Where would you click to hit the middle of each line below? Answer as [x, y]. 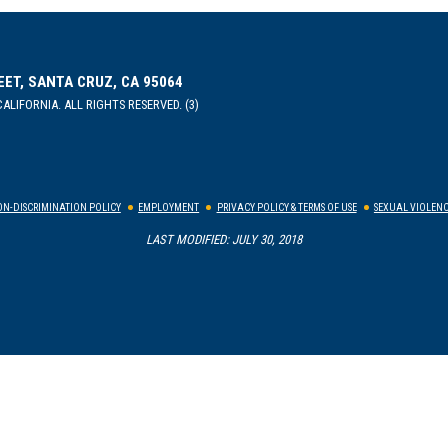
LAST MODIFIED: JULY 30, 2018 [224, 240]
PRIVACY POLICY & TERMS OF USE [286, 208]
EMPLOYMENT [169, 208]
